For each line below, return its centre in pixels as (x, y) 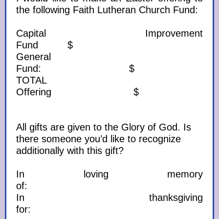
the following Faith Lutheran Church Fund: (107, 10)
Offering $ (108, 92)
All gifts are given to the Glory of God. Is (104, 127)
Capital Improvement (109, 33)
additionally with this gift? (70, 151)
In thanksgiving (109, 197)
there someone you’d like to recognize (99, 139)
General (33, 57)
